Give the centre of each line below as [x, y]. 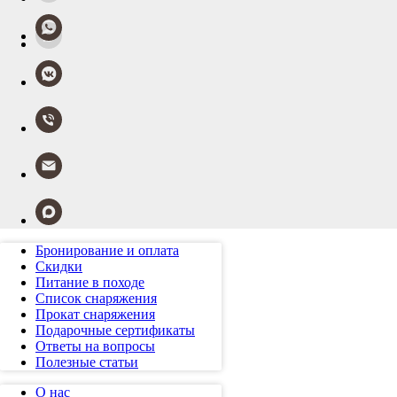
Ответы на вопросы [95, 346]
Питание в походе [90, 282]
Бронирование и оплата [107, 250]
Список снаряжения [96, 298]
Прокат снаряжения [95, 314]
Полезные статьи [87, 362]
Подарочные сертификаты [115, 330]
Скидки [59, 266]
